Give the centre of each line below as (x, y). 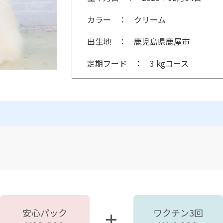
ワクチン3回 (178, 212)
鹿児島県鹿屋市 (162, 41)
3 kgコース (169, 63)
